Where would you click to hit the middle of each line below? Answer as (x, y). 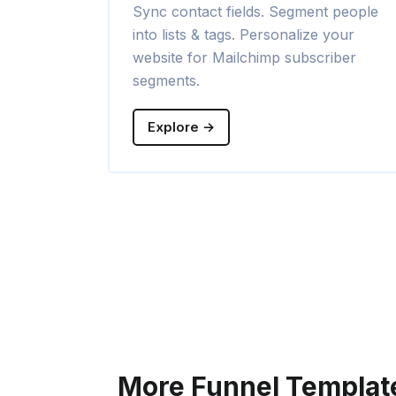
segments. (166, 81)
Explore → (181, 127)
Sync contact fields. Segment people (255, 12)
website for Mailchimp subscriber (244, 58)
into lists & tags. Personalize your (244, 35)
